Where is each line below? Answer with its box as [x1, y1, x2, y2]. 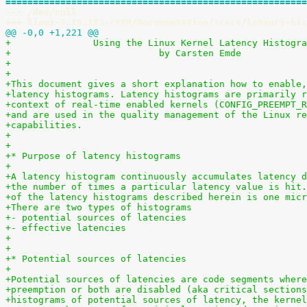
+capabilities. [5, 120, 82, 130]
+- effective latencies [5, 223, 126, 233]
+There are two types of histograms [5, 202, 192, 212]
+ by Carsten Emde [5, 48, 241, 58]
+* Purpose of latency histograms [5, 151, 181, 161]
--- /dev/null [5, 7, 77, 17]
